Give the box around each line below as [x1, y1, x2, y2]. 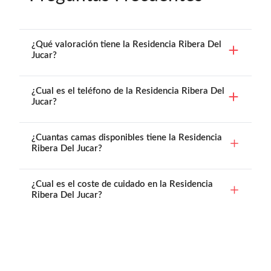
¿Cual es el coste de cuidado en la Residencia [31, 179, 213, 189]
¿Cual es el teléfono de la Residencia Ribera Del [31, 86, 224, 96]
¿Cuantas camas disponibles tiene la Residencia [31, 132, 222, 142]
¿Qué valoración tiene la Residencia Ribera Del [31, 39, 221, 49]
